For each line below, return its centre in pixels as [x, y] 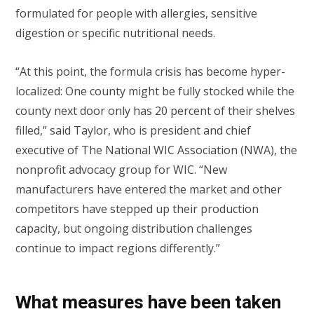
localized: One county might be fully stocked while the [155, 91]
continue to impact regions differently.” [119, 248]
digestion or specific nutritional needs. [115, 33]
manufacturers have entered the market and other [149, 189]
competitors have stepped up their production [137, 209]
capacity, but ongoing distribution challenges [134, 228]
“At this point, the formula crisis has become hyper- [150, 71]
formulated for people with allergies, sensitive [136, 14]
